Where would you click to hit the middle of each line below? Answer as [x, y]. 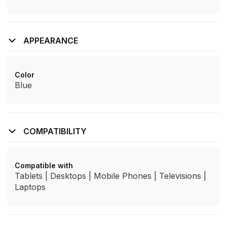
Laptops [30, 187]
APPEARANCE [51, 41]
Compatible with [44, 165]
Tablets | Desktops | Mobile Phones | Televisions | [110, 176]
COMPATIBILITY [55, 131]
